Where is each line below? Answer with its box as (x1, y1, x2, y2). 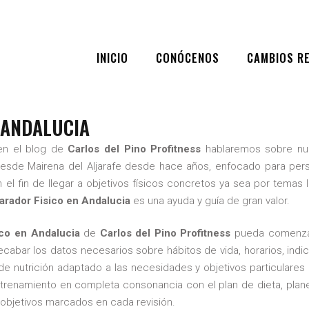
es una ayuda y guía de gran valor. (130, 195, 290, 207)
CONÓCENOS (156, 49, 219, 66)
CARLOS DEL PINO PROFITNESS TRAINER (86, 103, 293, 111)
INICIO (97, 49, 128, 66)
